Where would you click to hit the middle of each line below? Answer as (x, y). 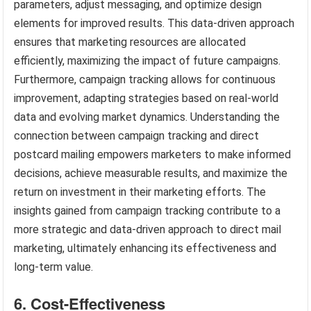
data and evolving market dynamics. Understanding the (147, 117)
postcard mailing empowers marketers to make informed (153, 154)
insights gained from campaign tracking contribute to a (148, 210)
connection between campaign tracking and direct (137, 135)
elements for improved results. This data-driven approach (154, 23)
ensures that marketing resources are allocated (130, 42)
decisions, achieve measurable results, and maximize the (151, 173)
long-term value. (54, 267)
